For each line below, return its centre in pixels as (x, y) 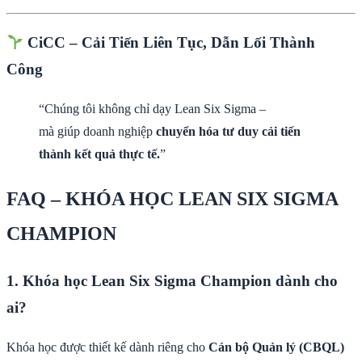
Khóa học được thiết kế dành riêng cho (107, 347)
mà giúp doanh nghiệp (97, 132)
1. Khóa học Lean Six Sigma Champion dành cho (172, 280)
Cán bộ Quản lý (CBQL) (276, 347)
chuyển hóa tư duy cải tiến (228, 132)
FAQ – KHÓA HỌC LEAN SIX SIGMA (172, 199)
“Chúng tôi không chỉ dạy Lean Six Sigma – (152, 109)
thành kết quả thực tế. (99, 154)
